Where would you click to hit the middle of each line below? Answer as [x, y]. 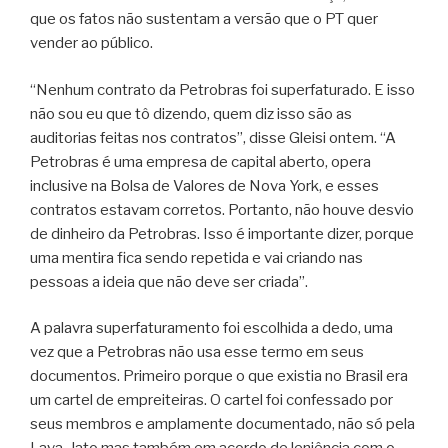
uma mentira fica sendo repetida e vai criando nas [196, 257]
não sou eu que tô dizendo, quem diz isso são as [191, 113]
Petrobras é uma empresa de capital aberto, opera [200, 161]
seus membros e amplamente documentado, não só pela [222, 424]
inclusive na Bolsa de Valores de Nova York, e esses [204, 185]
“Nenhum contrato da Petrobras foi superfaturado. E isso [222, 89]
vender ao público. [91, 43]
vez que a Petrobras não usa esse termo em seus [197, 352]
